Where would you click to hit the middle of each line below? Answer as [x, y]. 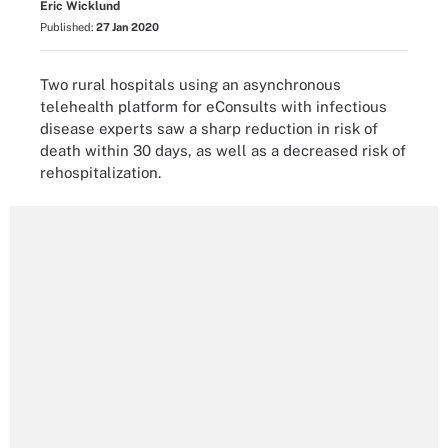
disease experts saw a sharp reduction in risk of [209, 128]
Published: [68, 27]
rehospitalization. [100, 172]
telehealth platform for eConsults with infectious [213, 106]
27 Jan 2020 [127, 27]
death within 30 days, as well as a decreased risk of [223, 150]
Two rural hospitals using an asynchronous [190, 84]
